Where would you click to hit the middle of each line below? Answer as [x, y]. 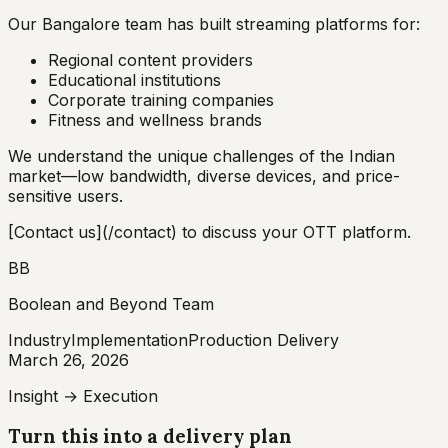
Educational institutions [134, 79]
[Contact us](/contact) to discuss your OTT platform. [209, 231]
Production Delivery [263, 339]
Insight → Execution [83, 395]
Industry [39, 339]
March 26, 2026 [68, 359]
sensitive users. [65, 195]
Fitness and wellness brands [155, 119]
